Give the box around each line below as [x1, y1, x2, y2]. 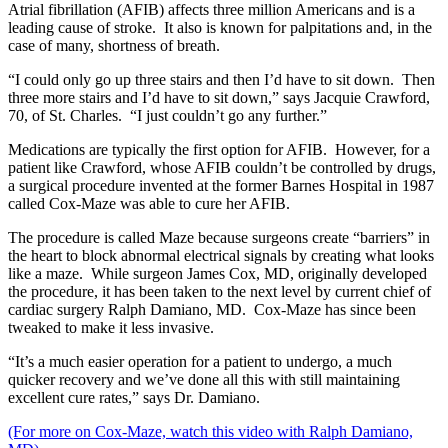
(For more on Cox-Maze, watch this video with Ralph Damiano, [8, 423, 413, 441]
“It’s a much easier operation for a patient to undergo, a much [8, 353, 392, 371]
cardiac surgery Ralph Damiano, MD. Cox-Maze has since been [8, 301, 416, 319]
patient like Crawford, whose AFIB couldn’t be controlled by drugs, [8, 159, 436, 177]
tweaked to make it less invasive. [8, 319, 214, 337]
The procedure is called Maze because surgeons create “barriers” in [8, 229, 430, 247]
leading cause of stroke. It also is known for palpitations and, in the [8, 19, 432, 37]
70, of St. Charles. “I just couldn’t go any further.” [8, 107, 327, 125]
